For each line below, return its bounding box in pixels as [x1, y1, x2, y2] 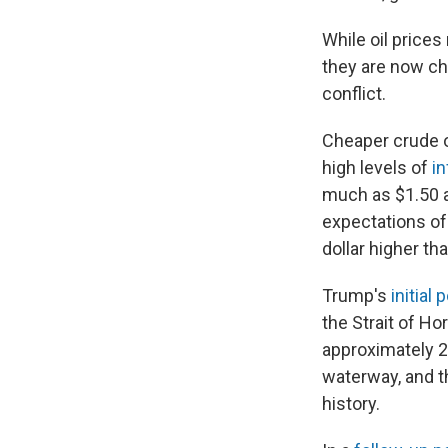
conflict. [322, 82, 386, 104]
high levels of [322, 156, 432, 178]
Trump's [322, 284, 391, 306]
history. [322, 392, 380, 414]
